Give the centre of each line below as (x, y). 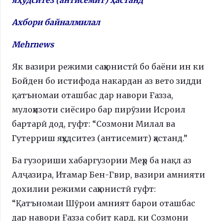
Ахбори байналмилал (56, 22)
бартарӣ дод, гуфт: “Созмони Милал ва (93, 124)
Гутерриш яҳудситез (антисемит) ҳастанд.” (100, 138)
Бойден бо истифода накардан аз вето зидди (107, 81)
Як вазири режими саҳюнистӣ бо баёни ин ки (108, 66)
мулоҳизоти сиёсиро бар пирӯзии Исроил (99, 109)
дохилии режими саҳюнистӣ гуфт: (84, 189)
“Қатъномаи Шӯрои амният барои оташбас (104, 203)
